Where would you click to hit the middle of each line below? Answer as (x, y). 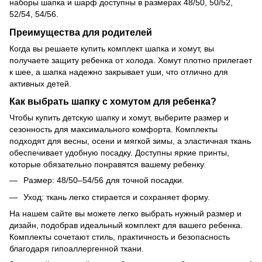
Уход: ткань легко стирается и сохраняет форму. (117, 197)
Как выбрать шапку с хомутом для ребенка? (113, 101)
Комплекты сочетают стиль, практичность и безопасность (120, 237)
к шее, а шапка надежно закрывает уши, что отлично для (119, 72)
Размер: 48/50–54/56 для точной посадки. (104, 180)
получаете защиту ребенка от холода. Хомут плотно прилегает (131, 60)
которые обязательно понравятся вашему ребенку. (108, 165)
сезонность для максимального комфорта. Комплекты (113, 130)
